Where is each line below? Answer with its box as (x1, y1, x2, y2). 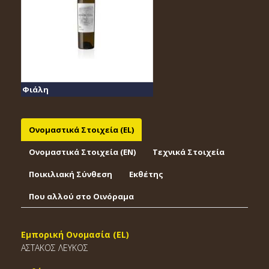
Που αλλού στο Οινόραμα (29, 191, 134, 202)
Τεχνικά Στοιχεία (153, 147, 225, 157)
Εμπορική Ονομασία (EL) (21, 229, 129, 240)
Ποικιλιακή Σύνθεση (29, 169, 112, 180)
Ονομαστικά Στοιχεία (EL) (29, 124, 134, 135)
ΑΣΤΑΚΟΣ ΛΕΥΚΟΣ (21, 242, 88, 253)
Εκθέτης (129, 169, 163, 180)
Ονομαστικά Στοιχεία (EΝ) (29, 147, 136, 157)
